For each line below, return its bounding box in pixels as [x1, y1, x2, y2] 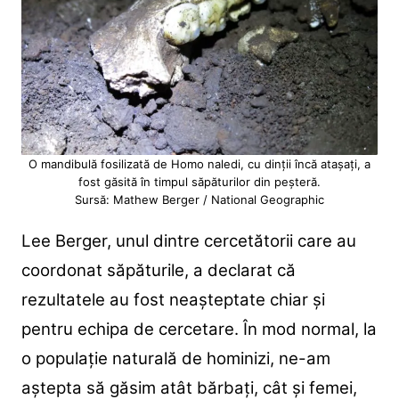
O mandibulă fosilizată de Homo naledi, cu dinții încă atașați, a [28, 156, 370, 171]
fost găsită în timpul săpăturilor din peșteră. [77, 174, 321, 189]
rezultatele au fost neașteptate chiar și [20, 289, 325, 310]
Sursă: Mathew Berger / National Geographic [74, 191, 324, 207]
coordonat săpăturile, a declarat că [20, 259, 296, 281]
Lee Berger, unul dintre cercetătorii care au [20, 230, 356, 251]
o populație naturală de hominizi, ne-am [20, 347, 330, 369]
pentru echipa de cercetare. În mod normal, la [20, 318, 377, 339]
